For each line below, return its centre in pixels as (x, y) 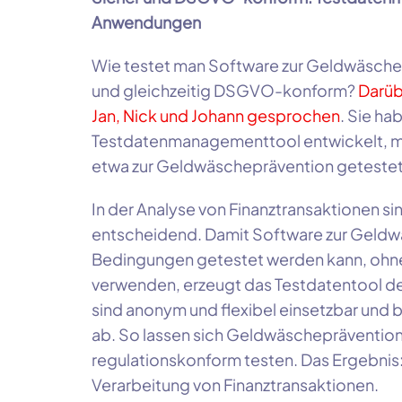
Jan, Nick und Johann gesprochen (216, 116)
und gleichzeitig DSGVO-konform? (225, 91)
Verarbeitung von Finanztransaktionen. (235, 385)
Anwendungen (146, 22)
